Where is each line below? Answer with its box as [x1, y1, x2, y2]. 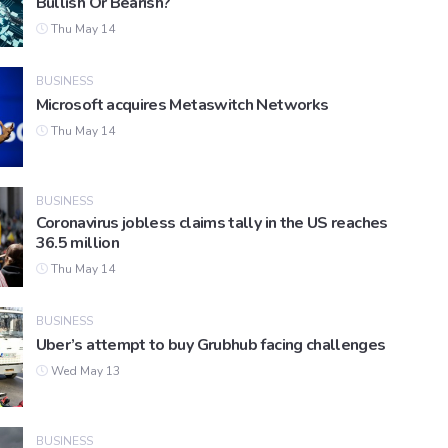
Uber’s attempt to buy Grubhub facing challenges [35, 334, 386, 357]
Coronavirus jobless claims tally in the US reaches [35, 212, 388, 235]
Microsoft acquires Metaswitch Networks [35, 94, 329, 117]
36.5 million [35, 232, 119, 255]
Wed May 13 [47, 363, 120, 380]
